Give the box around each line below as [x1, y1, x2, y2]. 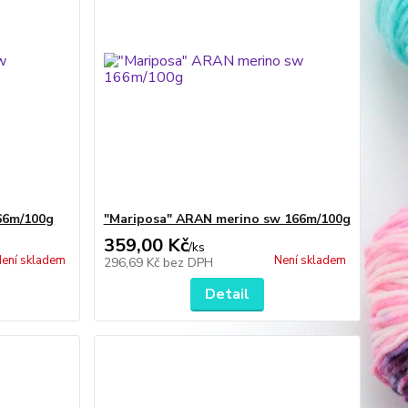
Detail [204, 284, 250, 304]
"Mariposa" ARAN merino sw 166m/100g [103, 210, 351, 228]
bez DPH [162, 254, 213, 271]
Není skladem [273, 252, 346, 269]
